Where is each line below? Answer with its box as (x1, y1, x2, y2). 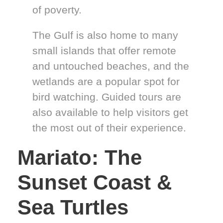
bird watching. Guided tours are (32, 91, 182, 103)
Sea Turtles (17, 195, 128, 219)
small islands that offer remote (32, 44, 177, 56)
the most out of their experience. (32, 121, 187, 133)
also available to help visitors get (32, 106, 189, 118)
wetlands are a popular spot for (32, 75, 180, 87)
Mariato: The (17, 145, 142, 169)
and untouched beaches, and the (32, 60, 190, 72)
